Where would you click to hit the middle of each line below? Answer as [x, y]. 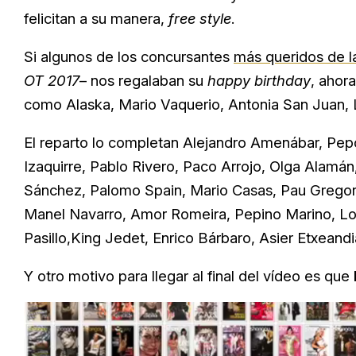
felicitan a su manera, [94, 19]
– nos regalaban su [143, 81]
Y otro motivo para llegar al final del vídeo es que [189, 276]
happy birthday [259, 81]
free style [198, 19]
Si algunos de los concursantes [129, 57]
